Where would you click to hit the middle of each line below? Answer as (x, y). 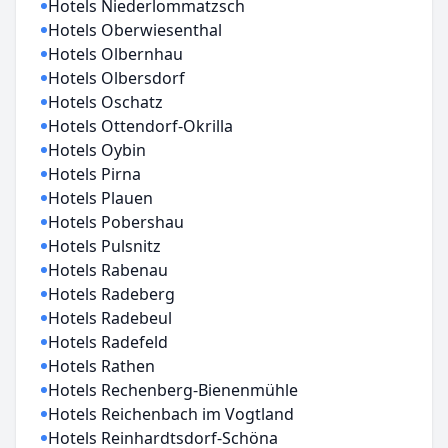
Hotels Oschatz (105, 102)
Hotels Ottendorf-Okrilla (140, 126)
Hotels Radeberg (111, 294)
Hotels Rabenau (108, 270)
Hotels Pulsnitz (104, 246)
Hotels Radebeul (110, 318)
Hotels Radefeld (108, 342)
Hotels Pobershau (116, 222)
